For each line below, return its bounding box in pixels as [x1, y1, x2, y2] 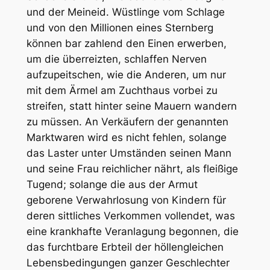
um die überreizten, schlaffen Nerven [26, 53, 207, 66]
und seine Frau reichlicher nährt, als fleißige [26, 163, 238, 175]
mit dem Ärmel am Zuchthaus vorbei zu [26, 84, 218, 97]
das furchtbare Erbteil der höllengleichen [26, 241, 224, 254]
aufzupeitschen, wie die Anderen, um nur [26, 69, 226, 81]
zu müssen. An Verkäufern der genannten [26, 116, 228, 128]
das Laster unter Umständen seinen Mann [26, 147, 231, 160]
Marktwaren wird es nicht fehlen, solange [26, 131, 227, 144]
